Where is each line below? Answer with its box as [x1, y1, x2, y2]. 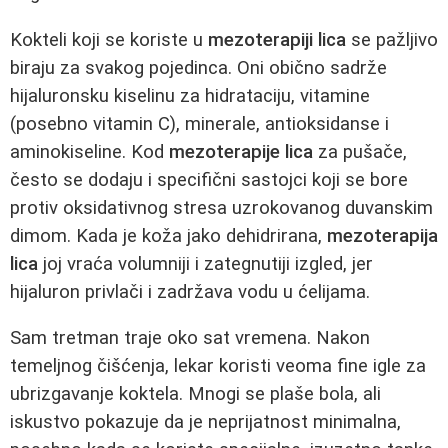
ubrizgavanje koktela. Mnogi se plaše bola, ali [10, 383, 381, 406]
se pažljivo [346, 28, 438, 51]
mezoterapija [327, 224, 438, 247]
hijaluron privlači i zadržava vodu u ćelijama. [10, 280, 370, 303]
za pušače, [313, 140, 407, 163]
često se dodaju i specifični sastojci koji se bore [10, 168, 408, 191]
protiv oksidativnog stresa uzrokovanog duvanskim [10, 196, 433, 219]
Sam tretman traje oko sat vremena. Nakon [10, 327, 370, 350]
